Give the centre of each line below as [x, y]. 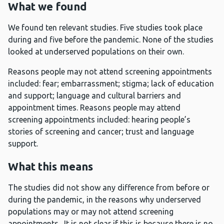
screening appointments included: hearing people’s [99, 120]
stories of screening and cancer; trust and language [101, 132]
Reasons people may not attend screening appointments [110, 72]
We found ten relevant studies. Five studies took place [105, 28]
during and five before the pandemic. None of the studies [111, 40]
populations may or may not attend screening [91, 212]
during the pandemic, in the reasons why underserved [104, 200]
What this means [50, 166]
